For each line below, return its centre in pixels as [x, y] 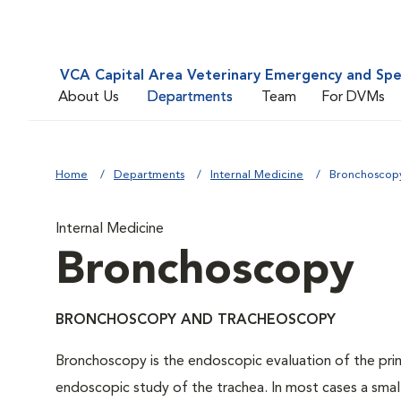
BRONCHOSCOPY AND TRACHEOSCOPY [196, 320]
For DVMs [353, 97]
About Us [89, 97]
